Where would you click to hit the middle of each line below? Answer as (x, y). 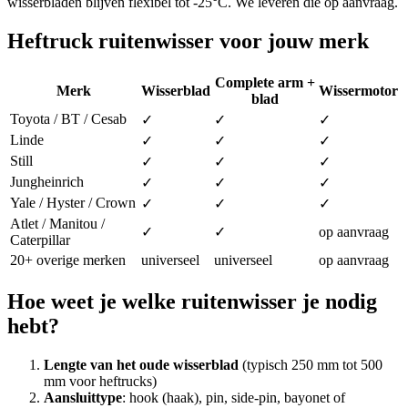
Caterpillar (40, 240)
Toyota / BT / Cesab (68, 119)
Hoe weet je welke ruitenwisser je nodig (192, 302)
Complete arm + (265, 83)
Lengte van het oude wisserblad (141, 364)
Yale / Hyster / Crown (73, 203)
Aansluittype (83, 397)
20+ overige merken (68, 260)
